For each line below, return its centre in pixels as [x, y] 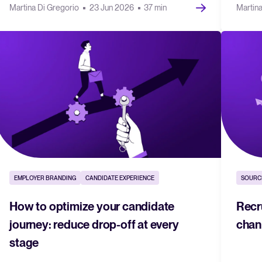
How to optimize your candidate [92, 206]
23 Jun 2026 [112, 7]
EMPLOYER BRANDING [45, 177]
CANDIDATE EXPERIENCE [120, 177]
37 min [155, 7]
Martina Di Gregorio [45, 7]
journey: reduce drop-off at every [94, 224]
